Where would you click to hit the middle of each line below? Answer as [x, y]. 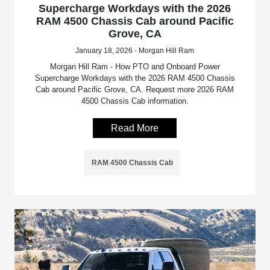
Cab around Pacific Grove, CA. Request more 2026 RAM [135, 90]
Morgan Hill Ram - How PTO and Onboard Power [135, 67]
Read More [135, 128]
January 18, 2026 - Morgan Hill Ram [135, 51]
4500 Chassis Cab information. [135, 101]
